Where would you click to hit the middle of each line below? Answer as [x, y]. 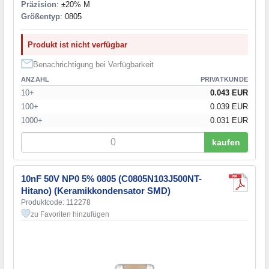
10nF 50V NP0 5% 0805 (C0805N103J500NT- [111, 178]
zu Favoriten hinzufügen [70, 214]
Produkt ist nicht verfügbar [77, 44]
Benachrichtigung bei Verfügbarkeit [93, 64]
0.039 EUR [229, 106]
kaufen [226, 142]
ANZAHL [35, 79]
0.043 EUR [229, 92]
